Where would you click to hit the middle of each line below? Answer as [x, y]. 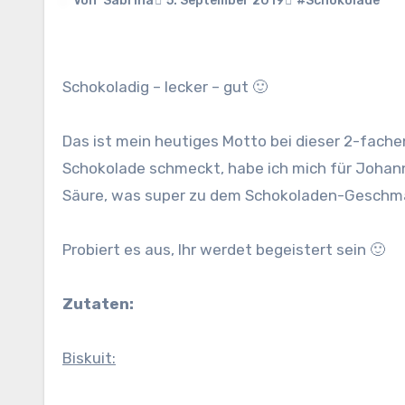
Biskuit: [89, 358]
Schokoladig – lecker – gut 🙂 [170, 87]
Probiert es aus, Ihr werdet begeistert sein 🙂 [224, 250]
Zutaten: [104, 304]
